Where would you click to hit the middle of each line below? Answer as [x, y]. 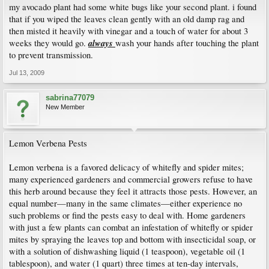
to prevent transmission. [51, 55]
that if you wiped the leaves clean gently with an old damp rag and [127, 19]
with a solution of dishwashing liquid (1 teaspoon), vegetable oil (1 [127, 252]
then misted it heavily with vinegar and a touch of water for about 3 [128, 31]
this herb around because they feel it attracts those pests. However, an [133, 192]
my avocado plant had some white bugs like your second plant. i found [133, 7]
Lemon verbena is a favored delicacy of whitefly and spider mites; [126, 168]
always [102, 43]
